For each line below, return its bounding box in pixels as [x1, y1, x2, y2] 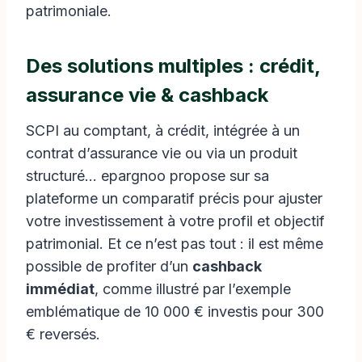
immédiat [26, 280, 95, 297]
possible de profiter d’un [26, 257, 192, 275]
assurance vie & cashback [26, 82, 268, 107]
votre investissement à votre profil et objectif [26, 212, 325, 229]
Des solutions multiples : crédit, [26, 53, 320, 78]
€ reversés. [26, 325, 100, 343]
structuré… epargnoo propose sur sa [26, 166, 269, 184]
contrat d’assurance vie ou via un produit [26, 144, 297, 162]
